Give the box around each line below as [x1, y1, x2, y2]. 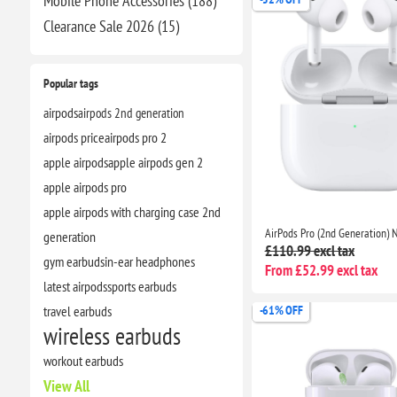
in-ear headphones [104, 252, 195, 270]
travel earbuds [43, 301, 112, 320]
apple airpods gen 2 [107, 152, 203, 171]
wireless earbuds [43, 320, 181, 351]
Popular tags [43, 74, 98, 91]
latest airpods [43, 276, 107, 295]
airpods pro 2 [104, 128, 167, 146]
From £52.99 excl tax [264, 261, 378, 281]
